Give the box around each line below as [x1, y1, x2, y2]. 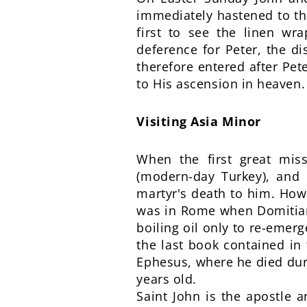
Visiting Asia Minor [136, 113, 261, 130]
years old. [136, 271, 197, 287]
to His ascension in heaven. [136, 75, 306, 92]
